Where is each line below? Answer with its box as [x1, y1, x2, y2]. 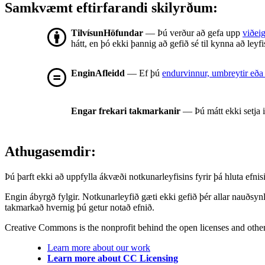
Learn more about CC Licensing [47, 253, 178, 264]
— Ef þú [125, 68, 162, 79]
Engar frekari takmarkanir [71, 106, 180, 117]
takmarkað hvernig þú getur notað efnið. [5, 202, 154, 213]
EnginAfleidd [71, 68, 125, 79]
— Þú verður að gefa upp [143, 28, 243, 38]
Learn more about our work [47, 243, 150, 253]
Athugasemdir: [5, 144, 96, 160]
